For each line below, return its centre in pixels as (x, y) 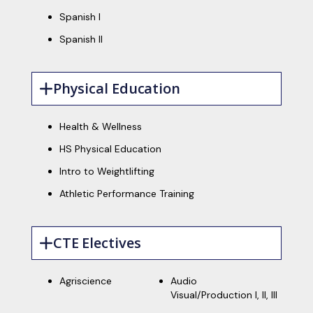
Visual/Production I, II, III (224, 295)
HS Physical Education (110, 149)
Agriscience (85, 281)
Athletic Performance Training (126, 194)
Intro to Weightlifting (107, 171)
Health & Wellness (100, 126)
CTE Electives (97, 243)
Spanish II (81, 39)
